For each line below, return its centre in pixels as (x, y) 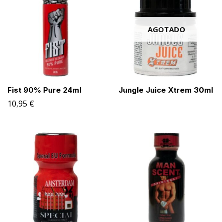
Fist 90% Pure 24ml (44, 90)
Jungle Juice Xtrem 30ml (166, 90)
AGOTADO (166, 29)
